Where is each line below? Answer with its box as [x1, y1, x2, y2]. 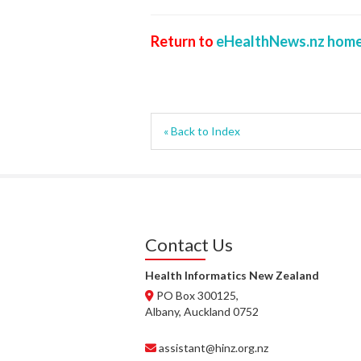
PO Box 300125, [154, 288, 239, 302]
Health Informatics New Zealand [145, 268, 319, 282]
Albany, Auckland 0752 [145, 305, 259, 318]
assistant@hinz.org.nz [159, 341, 268, 355]
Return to [151, 32, 216, 50]
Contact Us [145, 234, 233, 255]
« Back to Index [164, 124, 240, 138]
